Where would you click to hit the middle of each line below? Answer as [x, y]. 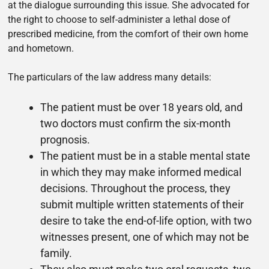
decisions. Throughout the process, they [136, 189]
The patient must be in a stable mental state [146, 156]
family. [56, 253]
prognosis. [65, 140]
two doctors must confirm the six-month [136, 124]
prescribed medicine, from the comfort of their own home [128, 34]
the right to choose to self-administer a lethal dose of [119, 20]
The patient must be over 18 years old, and [142, 107]
